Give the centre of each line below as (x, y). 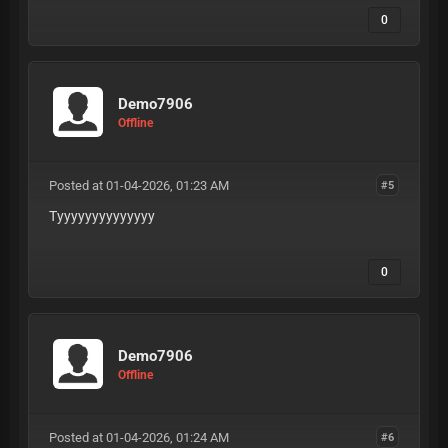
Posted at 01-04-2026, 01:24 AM (138, 437)
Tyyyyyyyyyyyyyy (101, 216)
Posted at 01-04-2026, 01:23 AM (138, 185)
